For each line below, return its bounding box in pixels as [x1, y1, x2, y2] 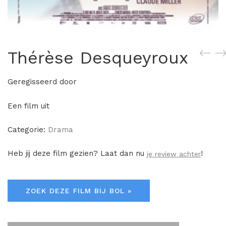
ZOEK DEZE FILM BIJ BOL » [26, 186, 132, 195]
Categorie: [8, 125, 48, 135]
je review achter [147, 150, 201, 158]
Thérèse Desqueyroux [8, 47, 188, 68]
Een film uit [8, 101, 49, 111]
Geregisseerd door [8, 77, 77, 87]
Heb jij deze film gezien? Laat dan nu [8, 149, 147, 158]
